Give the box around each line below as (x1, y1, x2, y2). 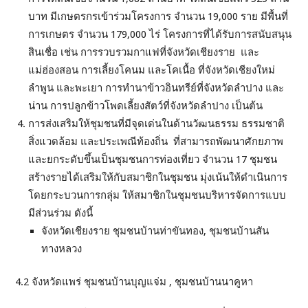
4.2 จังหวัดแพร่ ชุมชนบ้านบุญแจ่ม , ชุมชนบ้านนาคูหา (15, 276, 254, 289)
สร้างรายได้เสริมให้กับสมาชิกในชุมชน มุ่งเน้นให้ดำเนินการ (28, 171, 288, 184)
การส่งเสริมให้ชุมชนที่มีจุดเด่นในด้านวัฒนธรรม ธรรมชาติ (28, 118, 285, 131)
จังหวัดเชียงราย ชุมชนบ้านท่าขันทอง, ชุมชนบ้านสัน (41, 225, 269, 238)
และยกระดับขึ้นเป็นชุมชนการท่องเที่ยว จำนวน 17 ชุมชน (28, 153, 278, 166)
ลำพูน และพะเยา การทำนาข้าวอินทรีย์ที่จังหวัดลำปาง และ (28, 82, 285, 95)
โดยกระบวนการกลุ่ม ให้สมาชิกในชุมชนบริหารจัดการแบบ (28, 189, 287, 202)
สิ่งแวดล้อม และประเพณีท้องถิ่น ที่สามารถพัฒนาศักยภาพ (28, 135, 284, 148)
